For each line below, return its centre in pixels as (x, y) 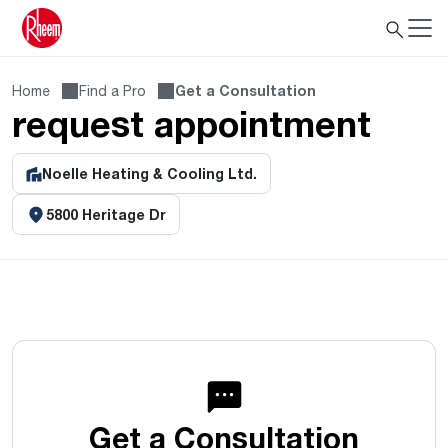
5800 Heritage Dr (106, 214)
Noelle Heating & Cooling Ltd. (149, 173)
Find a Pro (112, 90)
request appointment (191, 123)
